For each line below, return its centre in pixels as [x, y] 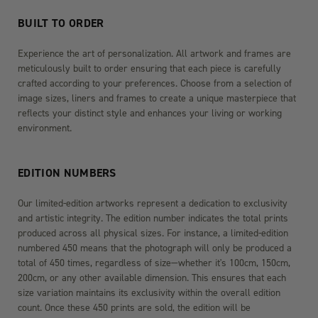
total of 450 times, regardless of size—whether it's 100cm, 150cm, [154, 263]
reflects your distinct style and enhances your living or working [150, 114]
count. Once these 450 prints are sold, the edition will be [134, 308]
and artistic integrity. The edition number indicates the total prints [153, 219]
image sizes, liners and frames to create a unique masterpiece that [157, 99]
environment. [45, 128]
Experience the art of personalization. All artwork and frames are [154, 54]
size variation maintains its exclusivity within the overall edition [149, 293]
